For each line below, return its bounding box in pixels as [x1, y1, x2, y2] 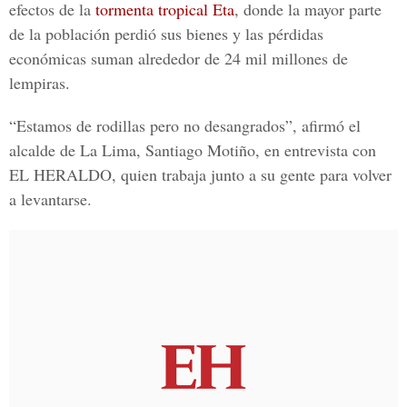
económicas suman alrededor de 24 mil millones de [9, 47, 348, 69]
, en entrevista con [255, 139, 376, 161]
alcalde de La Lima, [9, 139, 145, 161]
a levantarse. [9, 188, 92, 210]
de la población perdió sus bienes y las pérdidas [9, 23, 323, 45]
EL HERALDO [9, 164, 112, 185]
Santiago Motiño [145, 139, 255, 161]
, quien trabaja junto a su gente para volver [112, 164, 392, 185]
